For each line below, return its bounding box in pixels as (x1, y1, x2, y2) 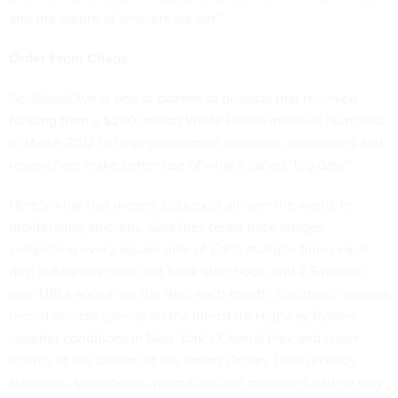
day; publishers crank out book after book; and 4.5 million (9, 261, 363, 281)
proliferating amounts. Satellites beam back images (9, 217, 324, 236)
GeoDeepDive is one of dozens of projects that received (9, 88, 357, 107)
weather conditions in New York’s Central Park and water (9, 328, 359, 347)
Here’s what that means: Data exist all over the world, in (9, 195, 352, 214)
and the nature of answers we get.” (9, 8, 224, 28)
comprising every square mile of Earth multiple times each (9, 239, 368, 259)
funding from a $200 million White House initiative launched (9, 110, 384, 130)
